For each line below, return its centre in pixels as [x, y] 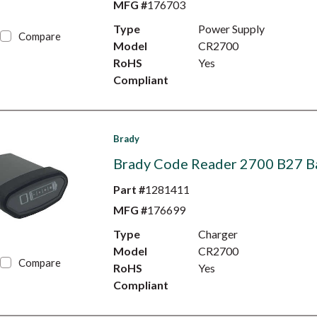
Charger [218, 234]
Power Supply [231, 29]
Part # [129, 189]
